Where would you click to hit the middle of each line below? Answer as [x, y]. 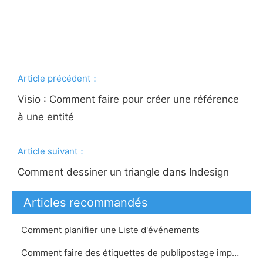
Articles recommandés [85, 203]
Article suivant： [52, 151]
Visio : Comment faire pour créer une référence [130, 99]
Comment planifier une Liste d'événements [112, 230]
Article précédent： [59, 78]
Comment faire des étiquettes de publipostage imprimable [235, 253]
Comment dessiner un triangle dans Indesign [125, 172]
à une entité [48, 117]
